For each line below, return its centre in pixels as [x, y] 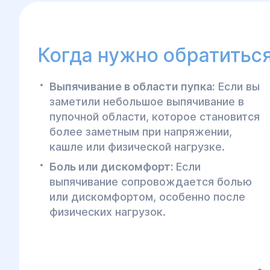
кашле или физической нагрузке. [137, 147]
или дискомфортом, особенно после [147, 197]
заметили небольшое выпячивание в [147, 102]
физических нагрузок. [108, 212]
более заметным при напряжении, [141, 132]
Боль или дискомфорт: [113, 167]
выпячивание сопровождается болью [151, 182]
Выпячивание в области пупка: [132, 86]
